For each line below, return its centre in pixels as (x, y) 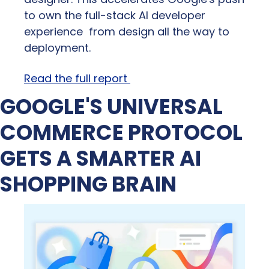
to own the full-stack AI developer (115, 15)
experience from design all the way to (127, 31)
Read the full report (77, 78)
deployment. (57, 47)
